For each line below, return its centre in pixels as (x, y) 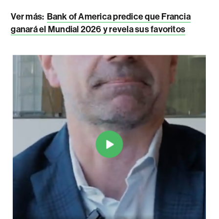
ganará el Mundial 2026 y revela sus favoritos (98, 30)
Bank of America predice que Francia (119, 17)
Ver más (27, 17)
